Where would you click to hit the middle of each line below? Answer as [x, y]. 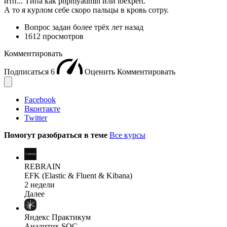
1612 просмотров [54, 36]
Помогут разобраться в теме [57, 135]
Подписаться [27, 71]
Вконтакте [42, 108]
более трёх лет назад [108, 27]
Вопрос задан [49, 27]
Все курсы [127, 135]
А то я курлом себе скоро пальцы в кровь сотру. [86, 10]
